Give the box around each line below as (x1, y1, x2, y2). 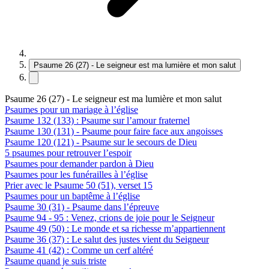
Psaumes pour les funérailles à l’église (5, 169, 148, 180)
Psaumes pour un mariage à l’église (5, 104, 138, 115)
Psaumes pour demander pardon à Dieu (5, 158, 154, 169)
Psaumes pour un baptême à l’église (5, 190, 140, 201)
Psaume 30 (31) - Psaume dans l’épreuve (5, 201, 159, 212)
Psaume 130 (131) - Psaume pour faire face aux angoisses (5, 125, 223, 136)
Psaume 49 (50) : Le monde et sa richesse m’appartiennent (5, 223, 225, 234)
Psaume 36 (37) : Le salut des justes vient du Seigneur (5, 234, 209, 244)
